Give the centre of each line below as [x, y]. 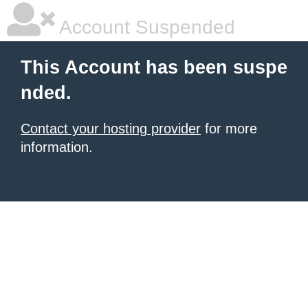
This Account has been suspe [154, 67]
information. [57, 147]
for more [229, 129]
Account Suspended [145, 27]
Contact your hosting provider [111, 129]
